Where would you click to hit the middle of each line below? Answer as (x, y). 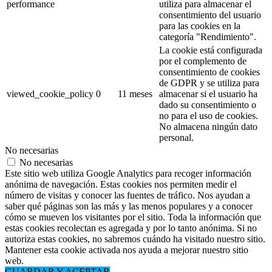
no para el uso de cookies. (209, 116)
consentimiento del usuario (210, 15)
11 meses (135, 94)
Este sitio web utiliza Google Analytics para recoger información (128, 174)
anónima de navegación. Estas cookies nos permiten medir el (121, 185)
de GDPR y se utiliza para (209, 83)
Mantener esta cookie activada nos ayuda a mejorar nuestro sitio (127, 250)
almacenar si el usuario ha (208, 94)
